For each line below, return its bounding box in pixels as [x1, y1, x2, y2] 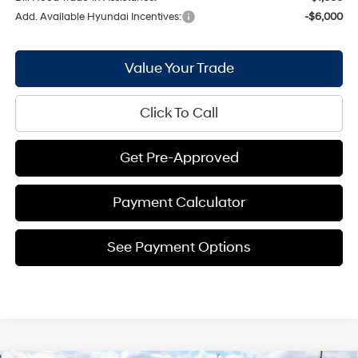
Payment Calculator [113, 193, 245, 212]
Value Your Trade [124, 58, 234, 78]
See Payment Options [107, 237, 251, 257]
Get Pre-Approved [119, 148, 239, 167]
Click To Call [140, 103, 218, 122]
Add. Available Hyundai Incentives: [14, 10, 181, 23]
